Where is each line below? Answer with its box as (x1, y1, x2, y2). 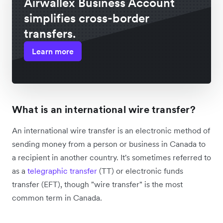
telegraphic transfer (27, 166, 97, 176)
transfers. (24, 26, 76, 42)
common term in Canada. (12, 193, 102, 203)
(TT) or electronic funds (97, 166, 183, 176)
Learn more (32, 46, 74, 57)
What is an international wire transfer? (12, 103, 196, 116)
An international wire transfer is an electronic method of (12, 125, 210, 136)
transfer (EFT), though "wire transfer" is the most (12, 179, 183, 190)
